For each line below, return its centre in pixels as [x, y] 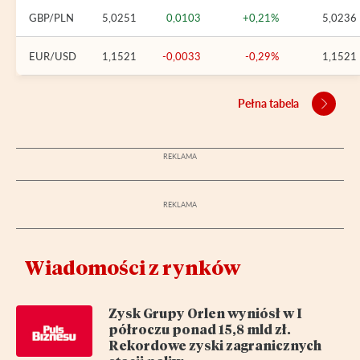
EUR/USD [53, 56]
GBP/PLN [51, 17]
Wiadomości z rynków [133, 267]
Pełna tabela [268, 104]
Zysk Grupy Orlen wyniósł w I [205, 313]
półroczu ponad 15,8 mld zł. [200, 329]
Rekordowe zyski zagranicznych [215, 345]
